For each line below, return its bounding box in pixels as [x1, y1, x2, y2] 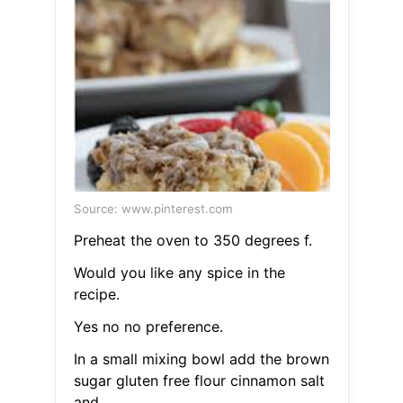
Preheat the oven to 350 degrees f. [73, 231, 312, 250]
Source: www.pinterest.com [73, 201, 233, 217]
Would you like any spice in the [73, 264, 285, 282]
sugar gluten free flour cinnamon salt [73, 372, 325, 390]
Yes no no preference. [73, 318, 223, 336]
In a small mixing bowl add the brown [73, 350, 329, 369]
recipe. [73, 285, 120, 304]
